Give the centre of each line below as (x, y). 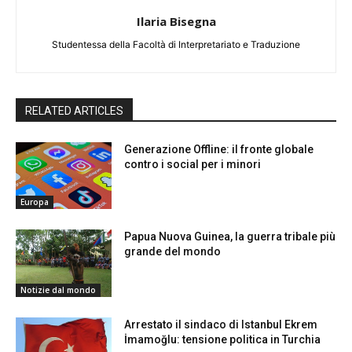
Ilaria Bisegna (176, 21)
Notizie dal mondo (58, 290)
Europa (35, 202)
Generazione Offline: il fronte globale (219, 149)
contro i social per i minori (193, 164)
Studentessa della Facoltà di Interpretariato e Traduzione (176, 44)
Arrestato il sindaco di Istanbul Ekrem (221, 324)
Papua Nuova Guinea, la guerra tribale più (230, 237)
